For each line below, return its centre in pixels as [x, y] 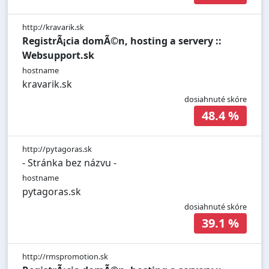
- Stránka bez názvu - [69, 163]
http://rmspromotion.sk [65, 257]
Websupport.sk [58, 56]
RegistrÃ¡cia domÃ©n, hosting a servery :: [122, 41]
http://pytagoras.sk [57, 149]
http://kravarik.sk [53, 27]
